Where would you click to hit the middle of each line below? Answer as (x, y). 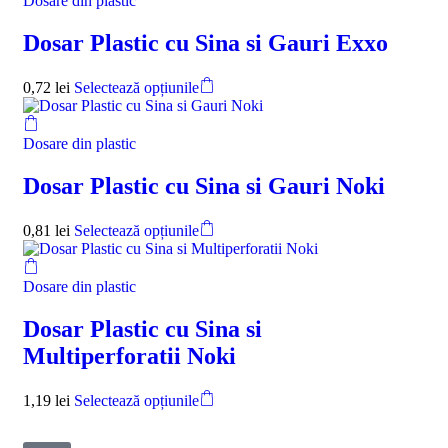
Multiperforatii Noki (129, 355)
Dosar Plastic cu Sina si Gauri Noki (204, 185)
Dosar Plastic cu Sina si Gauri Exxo (205, 43)
